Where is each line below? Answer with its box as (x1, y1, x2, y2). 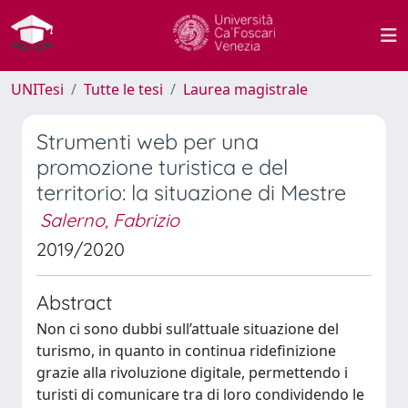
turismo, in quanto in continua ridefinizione (36, 341, 336, 361)
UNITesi (11, 79, 64, 99)
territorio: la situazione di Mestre (36, 179, 346, 206)
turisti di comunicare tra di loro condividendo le (36, 384, 364, 404)
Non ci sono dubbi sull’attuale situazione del (36, 319, 339, 339)
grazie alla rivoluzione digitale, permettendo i (36, 362, 348, 382)
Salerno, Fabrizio (40, 209, 179, 231)
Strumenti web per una (36, 128, 259, 155)
